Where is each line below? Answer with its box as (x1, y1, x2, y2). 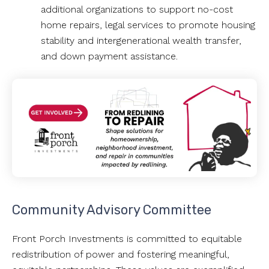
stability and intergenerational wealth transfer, (41, 34, 241, 46)
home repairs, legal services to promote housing (41, 19, 255, 31)
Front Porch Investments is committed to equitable (12, 232, 242, 244)
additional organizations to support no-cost (41, 3, 233, 15)
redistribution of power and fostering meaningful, (12, 248, 229, 260)
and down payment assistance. (41, 50, 184, 62)
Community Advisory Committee (12, 201, 211, 217)
